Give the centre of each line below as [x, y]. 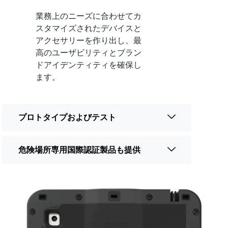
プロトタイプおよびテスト [67, 117]
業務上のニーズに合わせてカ [89, 16]
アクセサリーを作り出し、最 [89, 40]
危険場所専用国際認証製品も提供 [79, 150]
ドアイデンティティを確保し [89, 65]
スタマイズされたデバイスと [89, 28]
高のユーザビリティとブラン [89, 52]
